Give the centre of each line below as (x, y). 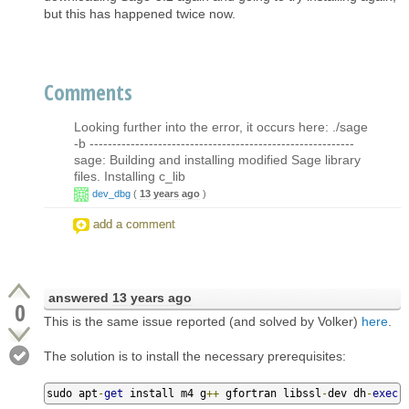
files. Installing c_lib (130, 176)
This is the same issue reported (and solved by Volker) (203, 321)
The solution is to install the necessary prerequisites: (195, 356)
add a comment (134, 224)
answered (80, 297)
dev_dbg (111, 193)
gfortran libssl (270, 393)
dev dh (347, 393)
